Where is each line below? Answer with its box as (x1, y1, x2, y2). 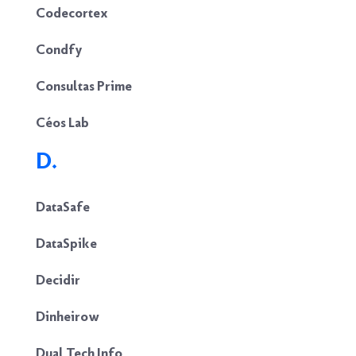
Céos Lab (36, 114, 89, 130)
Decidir (36, 272, 80, 288)
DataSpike (36, 235, 97, 251)
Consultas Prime (36, 78, 132, 94)
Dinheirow (36, 308, 99, 324)
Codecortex (36, 5, 108, 21)
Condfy (36, 41, 83, 57)
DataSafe (36, 199, 90, 215)
